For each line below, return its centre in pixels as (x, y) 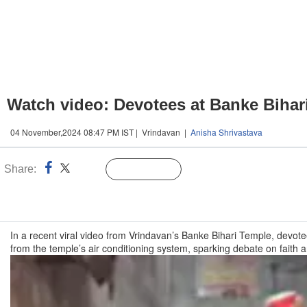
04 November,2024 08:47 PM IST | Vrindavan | (100, 132)
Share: (20, 169)
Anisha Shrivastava (226, 132)
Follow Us (154, 170)
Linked (89, 170)
